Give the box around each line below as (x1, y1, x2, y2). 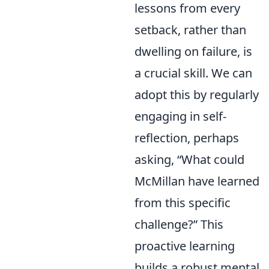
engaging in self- (134, 108, 226, 124)
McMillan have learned (134, 173, 259, 189)
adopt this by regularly (134, 86, 259, 103)
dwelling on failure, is (134, 43, 252, 59)
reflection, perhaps (134, 130, 239, 146)
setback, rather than (134, 22, 246, 38)
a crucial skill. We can (134, 65, 252, 81)
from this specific (134, 195, 231, 211)
